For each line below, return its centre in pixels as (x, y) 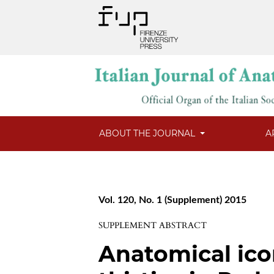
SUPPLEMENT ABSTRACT (153, 226)
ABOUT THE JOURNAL (149, 134)
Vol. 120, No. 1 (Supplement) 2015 (173, 200)
